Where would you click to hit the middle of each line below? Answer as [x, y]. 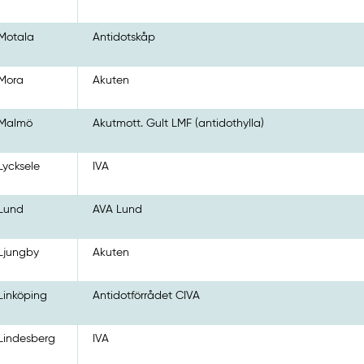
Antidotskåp [124, 37]
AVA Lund [118, 209]
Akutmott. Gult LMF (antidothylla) [179, 123]
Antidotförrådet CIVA [147, 295]
